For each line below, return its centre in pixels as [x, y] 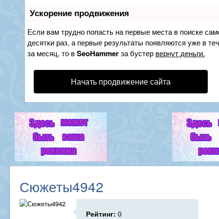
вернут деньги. [180, 53]
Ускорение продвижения [79, 13]
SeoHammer [98, 53]
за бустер [137, 53]
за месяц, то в [52, 53]
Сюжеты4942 [62, 186]
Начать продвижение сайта [121, 81]
